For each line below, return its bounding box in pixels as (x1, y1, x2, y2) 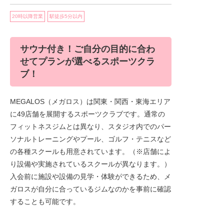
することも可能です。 (10, 197, 80, 206)
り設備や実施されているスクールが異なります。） (10, 160, 171, 168)
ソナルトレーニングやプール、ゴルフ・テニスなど (10, 135, 171, 143)
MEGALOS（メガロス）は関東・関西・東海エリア (10, 97, 170, 106)
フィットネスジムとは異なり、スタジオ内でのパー (10, 122, 171, 131)
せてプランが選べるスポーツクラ (20, 56, 155, 67)
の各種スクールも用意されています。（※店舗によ (10, 147, 171, 156)
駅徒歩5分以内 (49, 13, 82, 19)
